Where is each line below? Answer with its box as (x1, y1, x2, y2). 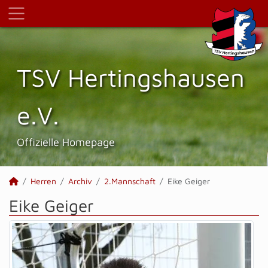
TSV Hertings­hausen (17, 62, 245, 92)
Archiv (68, 176, 92, 186)
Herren (31, 176, 56, 186)
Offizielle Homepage (17, 135, 115, 148)
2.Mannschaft (104, 176, 156, 186)
